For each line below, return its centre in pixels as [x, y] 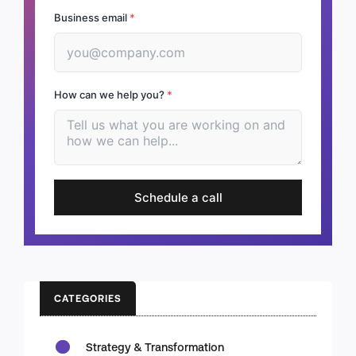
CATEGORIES [88, 298]
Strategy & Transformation [155, 346]
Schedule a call [178, 197]
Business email [92, 17]
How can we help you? [110, 94]
